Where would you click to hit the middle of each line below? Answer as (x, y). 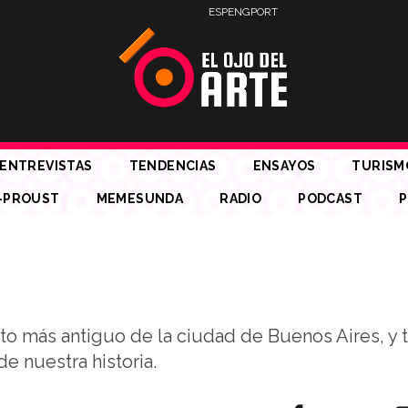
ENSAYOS (284, 166)
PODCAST (330, 199)
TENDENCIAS (173, 166)
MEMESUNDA (140, 199)
